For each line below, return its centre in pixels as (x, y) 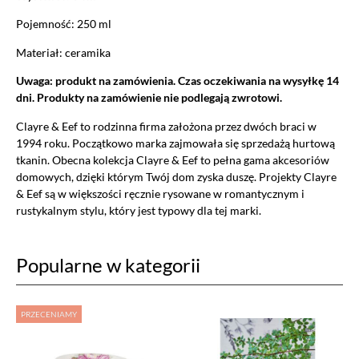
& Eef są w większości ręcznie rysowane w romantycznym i (160, 193)
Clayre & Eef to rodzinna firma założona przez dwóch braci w (166, 126)
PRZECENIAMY (48, 314)
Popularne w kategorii (108, 264)
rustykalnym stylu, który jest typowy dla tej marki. (139, 210)
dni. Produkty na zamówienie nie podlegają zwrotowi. (149, 98)
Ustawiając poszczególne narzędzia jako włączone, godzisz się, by (165, 340)
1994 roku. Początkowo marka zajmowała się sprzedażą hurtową (175, 143)
